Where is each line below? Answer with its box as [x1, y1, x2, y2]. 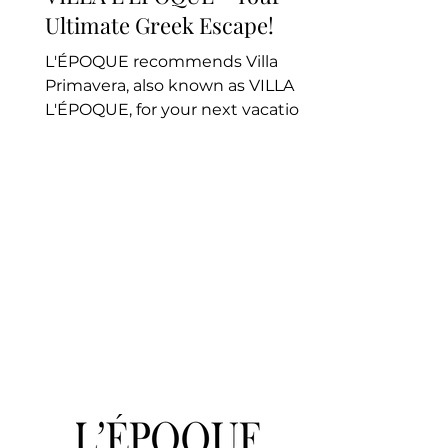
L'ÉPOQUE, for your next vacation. [45, 100, 313, 119]
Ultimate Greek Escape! [45, 10, 274, 40]
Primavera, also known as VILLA [45, 76, 294, 95]
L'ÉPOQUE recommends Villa [45, 52, 278, 71]
